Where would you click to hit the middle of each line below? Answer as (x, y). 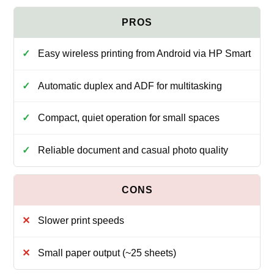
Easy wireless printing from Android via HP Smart (144, 53)
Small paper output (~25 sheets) (107, 253)
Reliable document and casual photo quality (133, 150)
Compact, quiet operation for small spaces (128, 118)
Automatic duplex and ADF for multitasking (130, 86)
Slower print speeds (81, 221)
